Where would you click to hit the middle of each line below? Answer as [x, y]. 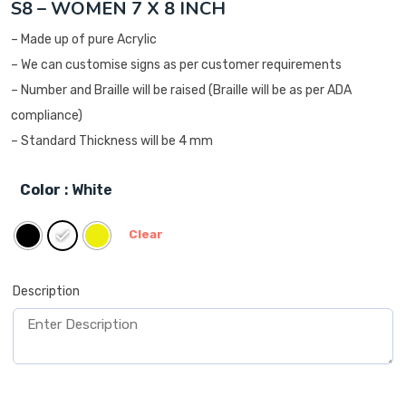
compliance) [47, 115]
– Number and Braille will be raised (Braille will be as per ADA [181, 90]
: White [88, 189]
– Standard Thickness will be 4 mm [112, 140]
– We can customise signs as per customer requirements [176, 64]
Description [46, 291]
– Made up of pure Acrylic [84, 39]
